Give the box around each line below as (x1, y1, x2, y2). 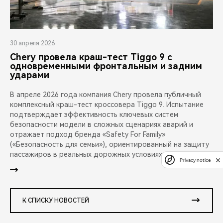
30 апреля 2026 (10, 40, 55, 47)
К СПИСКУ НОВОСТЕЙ (22, 197, 89, 205)
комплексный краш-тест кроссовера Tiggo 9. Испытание (10, 101, 204, 109)
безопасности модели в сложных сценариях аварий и (10, 120, 193, 129)
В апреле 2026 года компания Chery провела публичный (10, 91, 201, 99)
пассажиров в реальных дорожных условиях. (10, 150, 164, 159)
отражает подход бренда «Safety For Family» (10, 130, 165, 139)
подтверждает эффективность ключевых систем (10, 111, 178, 119)
